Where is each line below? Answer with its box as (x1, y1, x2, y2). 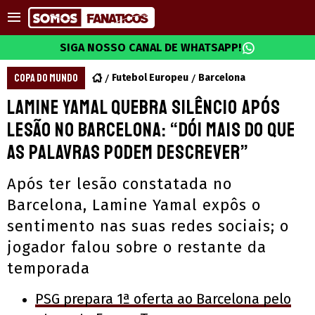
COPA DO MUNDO (14, 71, 78, 85)
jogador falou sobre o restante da (7, 238, 266, 257)
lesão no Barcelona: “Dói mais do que (7, 117, 295, 142)
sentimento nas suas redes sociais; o (7, 217, 289, 236)
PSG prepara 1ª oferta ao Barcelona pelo (35, 290, 291, 307)
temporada (7, 259, 90, 278)
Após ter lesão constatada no (7, 174, 232, 193)
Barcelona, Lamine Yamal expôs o (7, 195, 261, 214)
